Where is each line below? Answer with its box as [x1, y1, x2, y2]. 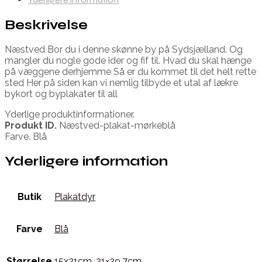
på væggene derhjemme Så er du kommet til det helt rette [5, 65, 256, 77]
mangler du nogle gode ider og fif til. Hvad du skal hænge [5, 54, 251, 66]
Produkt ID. [5, 119, 57, 131]
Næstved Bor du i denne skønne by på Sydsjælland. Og [5, 43, 243, 55]
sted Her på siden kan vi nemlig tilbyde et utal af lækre [5, 77, 238, 88]
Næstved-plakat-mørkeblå [57, 119, 175, 131]
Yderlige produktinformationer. [5, 108, 135, 120]
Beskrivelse [5, 16, 88, 33]
